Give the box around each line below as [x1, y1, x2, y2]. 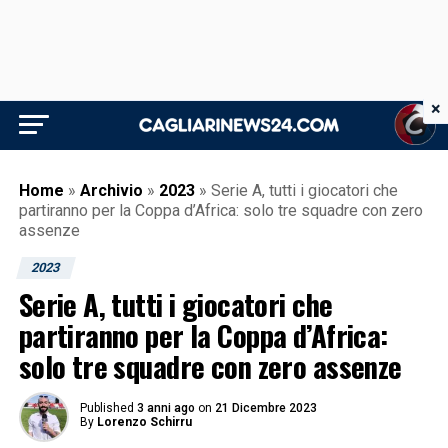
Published [79, 401, 134, 415]
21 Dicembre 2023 [214, 401, 317, 415]
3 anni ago [136, 401, 195, 415]
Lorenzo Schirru [96, 415, 192, 429]
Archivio [79, 181, 143, 200]
